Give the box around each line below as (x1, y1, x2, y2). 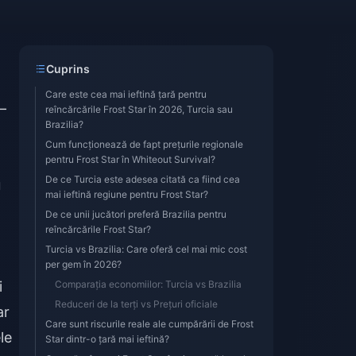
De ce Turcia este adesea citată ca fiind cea (45, 173, 240, 185)
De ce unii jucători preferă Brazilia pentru (45, 208, 226, 220)
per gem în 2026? (45, 258, 122, 270)
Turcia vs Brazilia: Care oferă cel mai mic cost (45, 243, 247, 255)
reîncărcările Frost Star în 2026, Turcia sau (45, 103, 233, 115)
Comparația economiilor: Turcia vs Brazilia (55, 278, 242, 290)
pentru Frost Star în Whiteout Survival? (45, 153, 215, 165)
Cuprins (46, 62, 90, 75)
